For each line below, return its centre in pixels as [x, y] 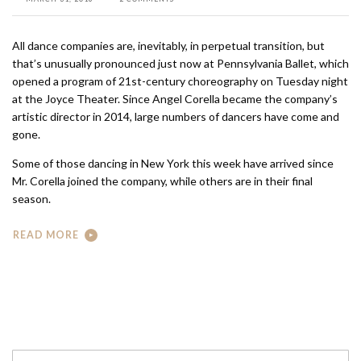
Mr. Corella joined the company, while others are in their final [162, 181]
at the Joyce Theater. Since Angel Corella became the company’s [175, 99]
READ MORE [46, 234]
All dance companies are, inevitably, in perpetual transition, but [168, 46]
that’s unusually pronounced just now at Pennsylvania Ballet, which [180, 64]
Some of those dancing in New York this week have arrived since [173, 164]
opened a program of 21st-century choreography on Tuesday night [180, 81]
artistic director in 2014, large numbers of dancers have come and [176, 117]
